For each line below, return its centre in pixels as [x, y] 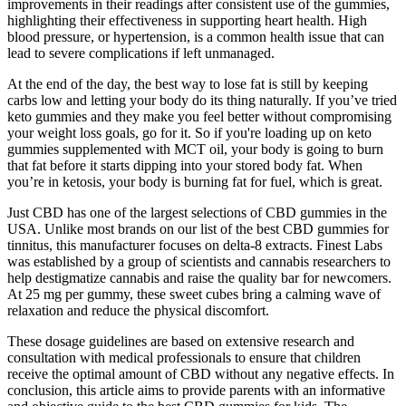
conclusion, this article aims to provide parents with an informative [196, 390]
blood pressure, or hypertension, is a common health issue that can [196, 36]
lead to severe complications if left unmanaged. [141, 53]
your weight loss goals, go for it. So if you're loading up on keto [189, 132]
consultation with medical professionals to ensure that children [184, 357]
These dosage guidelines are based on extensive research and [181, 341]
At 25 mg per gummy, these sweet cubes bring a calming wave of [194, 294]
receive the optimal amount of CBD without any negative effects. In [201, 373]
